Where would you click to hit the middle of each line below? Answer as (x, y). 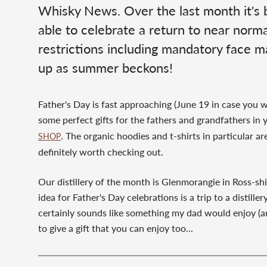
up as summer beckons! (105, 67)
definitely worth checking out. (102, 152)
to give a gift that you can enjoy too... (117, 228)
